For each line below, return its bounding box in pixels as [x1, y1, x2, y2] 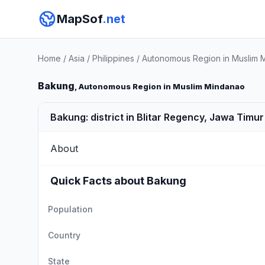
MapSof [57, 12, 102, 26]
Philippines [92, 53, 134, 63]
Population [48, 204, 93, 214]
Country [48, 230, 80, 240]
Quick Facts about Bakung [50, 174, 186, 187]
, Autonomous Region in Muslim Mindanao [75, 82, 245, 91]
